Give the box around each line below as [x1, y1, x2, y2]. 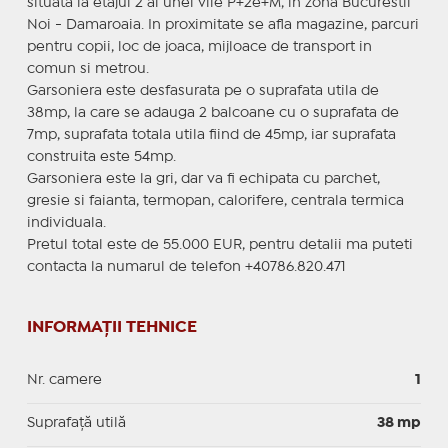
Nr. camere [26, 373, 102, 386]
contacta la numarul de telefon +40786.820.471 [26, 260, 346, 273]
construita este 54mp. [26, 150, 176, 163]
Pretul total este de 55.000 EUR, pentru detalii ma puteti [26, 238, 413, 251]
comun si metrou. [26, 62, 149, 75]
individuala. [26, 216, 106, 229]
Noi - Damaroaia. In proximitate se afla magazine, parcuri [26, 18, 419, 31]
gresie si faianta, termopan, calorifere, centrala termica [26, 194, 404, 207]
